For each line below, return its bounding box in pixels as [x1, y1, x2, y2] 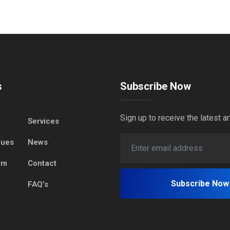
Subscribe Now [120, 80, 191, 92]
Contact [27, 158, 56, 168]
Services [27, 116, 59, 126]
